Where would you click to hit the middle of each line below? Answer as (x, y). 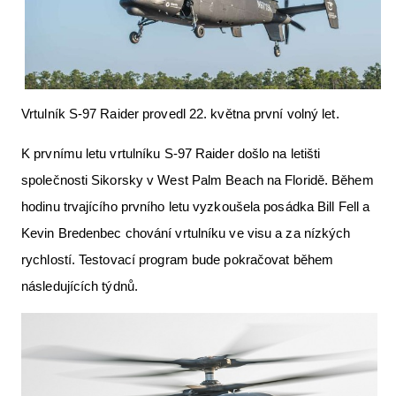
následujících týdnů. (82, 286)
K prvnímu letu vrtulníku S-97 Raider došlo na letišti (171, 153)
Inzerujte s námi (198, 231)
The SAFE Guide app (198, 160)
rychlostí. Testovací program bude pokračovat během (178, 259)
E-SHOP (198, 267)
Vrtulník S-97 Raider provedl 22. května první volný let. (180, 113)
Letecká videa (198, 19)
